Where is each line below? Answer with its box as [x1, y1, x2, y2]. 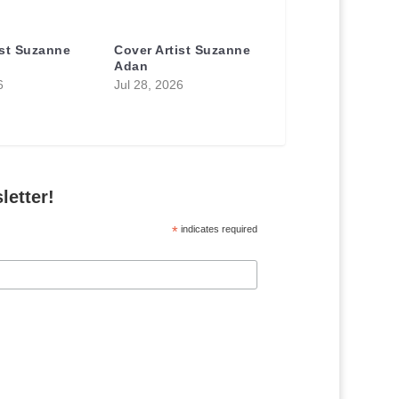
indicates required [177, 224, 257, 235]
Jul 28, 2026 [114, 77, 184, 93]
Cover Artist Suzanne [114, 43, 251, 58]
